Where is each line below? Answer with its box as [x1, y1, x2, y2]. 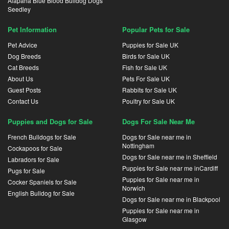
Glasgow [122, 214, 147, 223]
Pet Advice [8, 40, 37, 49]
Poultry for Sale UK [122, 96, 175, 105]
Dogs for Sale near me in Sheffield [122, 152, 217, 161]
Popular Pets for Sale [122, 24, 190, 34]
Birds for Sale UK [122, 51, 170, 60]
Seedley [8, 4, 31, 13]
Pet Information [8, 24, 57, 34]
